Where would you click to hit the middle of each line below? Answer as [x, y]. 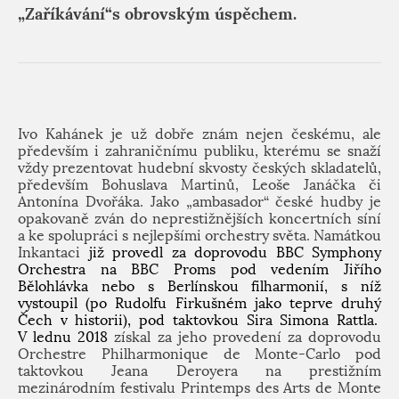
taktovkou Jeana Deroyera [142, 371]
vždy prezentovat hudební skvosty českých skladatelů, [199, 168]
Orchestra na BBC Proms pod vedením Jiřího [199, 269]
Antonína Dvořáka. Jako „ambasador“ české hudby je [199, 202]
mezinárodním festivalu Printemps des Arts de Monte [199, 388]
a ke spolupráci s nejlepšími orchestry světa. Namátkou [199, 236]
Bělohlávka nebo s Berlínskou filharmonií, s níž [199, 286]
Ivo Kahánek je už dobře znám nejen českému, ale [199, 134]
